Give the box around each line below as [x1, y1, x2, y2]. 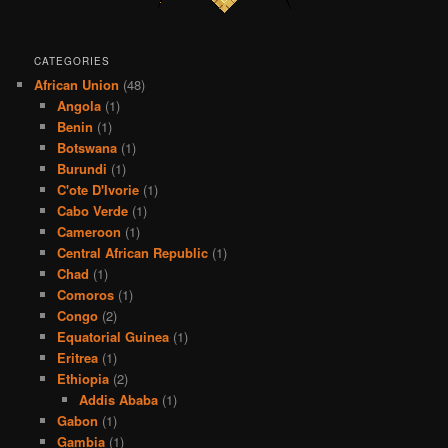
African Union [34, 74, 120, 94]
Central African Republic [56, 242, 208, 262]
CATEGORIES [34, 53, 111, 68]
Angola [56, 95, 101, 115]
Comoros [56, 284, 114, 304]
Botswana [56, 137, 117, 157]
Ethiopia [56, 368, 109, 388]
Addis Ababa [79, 389, 159, 409]
